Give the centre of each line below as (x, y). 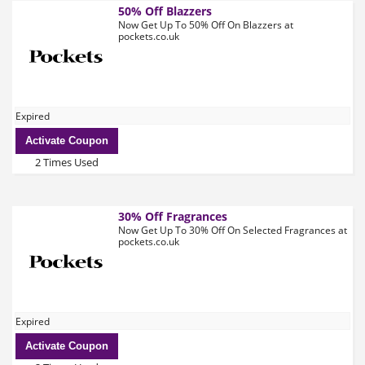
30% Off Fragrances (173, 216)
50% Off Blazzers (165, 11)
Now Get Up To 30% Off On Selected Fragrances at (233, 230)
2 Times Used (67, 162)
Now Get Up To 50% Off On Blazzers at (206, 25)
